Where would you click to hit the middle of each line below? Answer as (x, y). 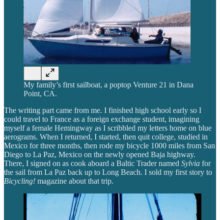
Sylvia (191, 164)
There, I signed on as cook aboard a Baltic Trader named (93, 164)
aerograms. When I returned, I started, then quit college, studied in (106, 137)
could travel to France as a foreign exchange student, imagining (102, 119)
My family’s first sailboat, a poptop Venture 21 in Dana (109, 85)
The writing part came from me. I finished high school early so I (103, 110)
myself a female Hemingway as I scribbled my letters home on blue (108, 128)
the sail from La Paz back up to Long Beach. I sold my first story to (108, 172)
